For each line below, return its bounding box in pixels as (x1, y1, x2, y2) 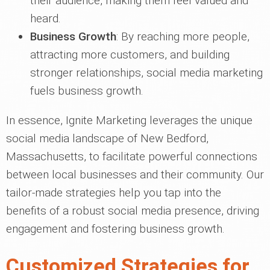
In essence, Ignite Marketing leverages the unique (6, 113, 253, 127)
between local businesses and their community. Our (6, 168, 264, 181)
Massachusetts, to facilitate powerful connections (6, 149, 257, 163)
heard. (30, 11, 61, 25)
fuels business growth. (30, 84, 143, 98)
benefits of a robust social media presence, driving (6, 204, 259, 218)
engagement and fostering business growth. (6, 222, 225, 236)
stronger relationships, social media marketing (30, 66, 263, 80)
